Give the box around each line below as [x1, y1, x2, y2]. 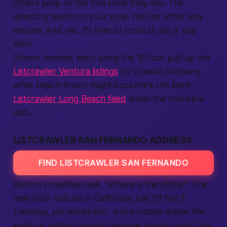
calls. [13, 107, 32, 118]
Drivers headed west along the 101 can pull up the [13, 53, 210, 63]
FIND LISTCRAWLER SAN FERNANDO [38, 158, 189, 168]
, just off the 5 [131, 193, 185, 203]
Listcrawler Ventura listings [13, 66, 118, 77]
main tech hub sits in [13, 193, 95, 203]
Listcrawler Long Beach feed [13, 94, 127, 104]
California [94, 193, 131, 203]
